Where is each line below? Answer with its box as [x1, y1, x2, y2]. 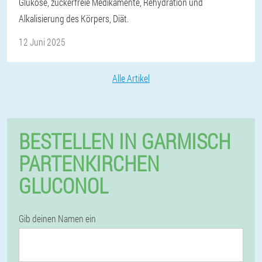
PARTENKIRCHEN [19, 149, 160, 177]
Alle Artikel [112, 72, 150, 84]
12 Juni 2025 [19, 36, 65, 48]
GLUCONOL [19, 171, 108, 199]
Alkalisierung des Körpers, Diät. [19, 12, 129, 25]
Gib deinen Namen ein [19, 212, 96, 225]
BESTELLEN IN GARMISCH [19, 127, 230, 155]
